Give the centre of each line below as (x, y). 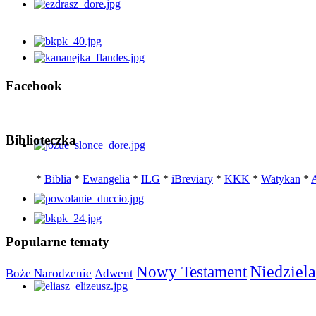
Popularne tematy (57, 241)
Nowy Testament (192, 272)
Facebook (34, 85)
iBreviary (192, 178)
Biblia (58, 178)
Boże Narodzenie (49, 274)
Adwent (114, 274)
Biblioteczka (41, 140)
